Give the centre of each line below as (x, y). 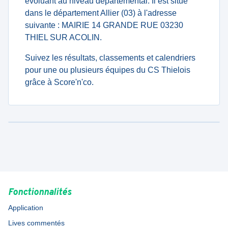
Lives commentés (36, 223)
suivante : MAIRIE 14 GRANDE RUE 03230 (104, 25)
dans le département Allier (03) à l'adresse (101, 13)
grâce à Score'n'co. (59, 82)
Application (26, 208)
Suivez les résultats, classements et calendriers (110, 58)
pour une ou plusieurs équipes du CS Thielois (108, 70)
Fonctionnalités (40, 193)
